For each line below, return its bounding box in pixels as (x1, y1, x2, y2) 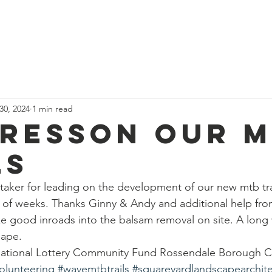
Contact (203, 13, 236, 24)
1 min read (32, 103, 73, 114)
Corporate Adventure (100, 13, 185, 24)
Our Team (41, 13, 81, 24)
